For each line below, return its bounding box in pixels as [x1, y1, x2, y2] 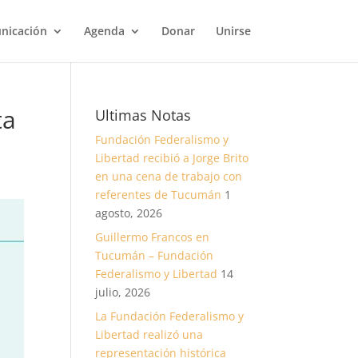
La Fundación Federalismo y [95, 308, 245, 324]
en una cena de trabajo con [95, 169, 243, 184]
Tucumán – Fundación [95, 248, 214, 263]
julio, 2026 [95, 284, 151, 300]
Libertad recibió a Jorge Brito [95, 150, 249, 165]
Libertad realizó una [95, 327, 204, 342]
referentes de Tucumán [95, 187, 222, 202]
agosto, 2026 [95, 205, 163, 221]
